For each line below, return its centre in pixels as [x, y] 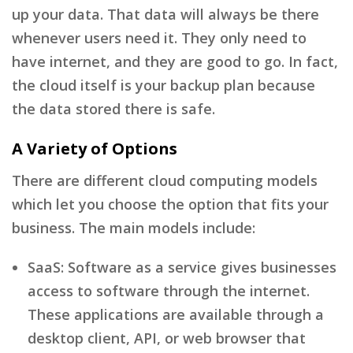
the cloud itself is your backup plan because [163, 85]
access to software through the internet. [169, 290]
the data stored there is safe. [113, 108]
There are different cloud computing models [165, 180]
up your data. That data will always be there [165, 14]
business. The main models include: [134, 227]
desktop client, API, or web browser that [167, 338]
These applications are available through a [176, 314]
